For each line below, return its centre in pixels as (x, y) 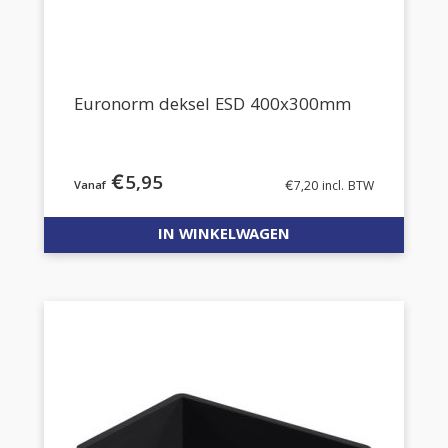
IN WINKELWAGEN (224, 236)
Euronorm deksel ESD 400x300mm (212, 106)
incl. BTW (346, 187)
